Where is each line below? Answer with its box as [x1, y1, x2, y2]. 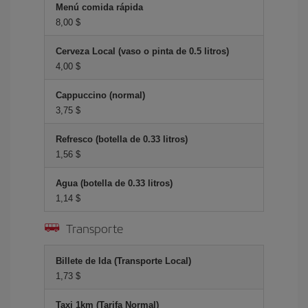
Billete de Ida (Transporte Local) [56, 256, 191, 266]
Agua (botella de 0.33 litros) [56, 178, 173, 188]
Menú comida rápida [56, 2, 143, 12]
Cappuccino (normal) [56, 90, 145, 100]
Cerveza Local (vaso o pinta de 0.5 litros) [56, 46, 229, 56]
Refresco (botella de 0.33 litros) [56, 134, 188, 144]
